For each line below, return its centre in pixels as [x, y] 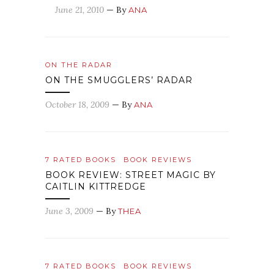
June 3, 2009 [69, 211]
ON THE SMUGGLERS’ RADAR [119, 80]
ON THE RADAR [79, 65]
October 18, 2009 [77, 105]
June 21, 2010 [80, 10]
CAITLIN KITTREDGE [96, 187]
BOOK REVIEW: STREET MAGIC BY [131, 175]
